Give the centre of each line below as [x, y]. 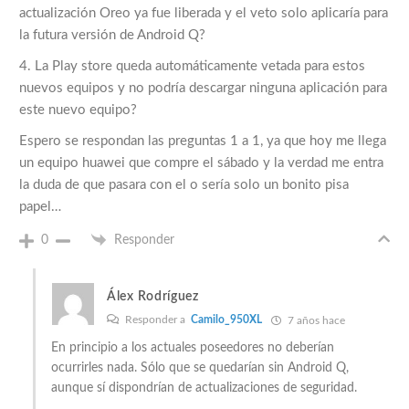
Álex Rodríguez [153, 297]
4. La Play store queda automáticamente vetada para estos [192, 67]
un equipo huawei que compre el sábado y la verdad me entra [201, 163]
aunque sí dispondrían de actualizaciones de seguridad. [204, 388]
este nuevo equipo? [78, 110]
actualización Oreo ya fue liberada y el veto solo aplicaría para [204, 14]
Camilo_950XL [226, 320]
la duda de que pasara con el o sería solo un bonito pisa [184, 185]
